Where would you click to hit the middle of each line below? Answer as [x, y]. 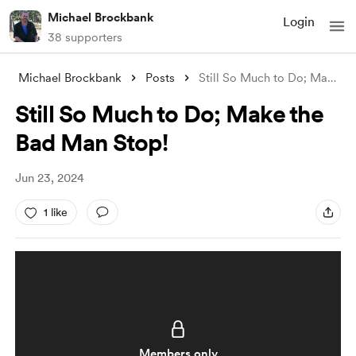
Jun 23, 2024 [49, 178]
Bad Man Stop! [91, 142]
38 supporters [85, 37]
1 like [55, 212]
